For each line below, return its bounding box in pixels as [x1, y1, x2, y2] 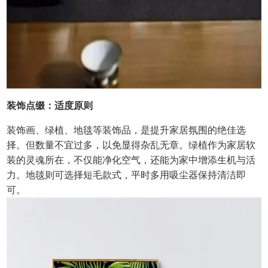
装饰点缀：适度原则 [7, 100, 93, 111]
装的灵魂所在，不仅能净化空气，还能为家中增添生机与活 [7, 155, 256, 166]
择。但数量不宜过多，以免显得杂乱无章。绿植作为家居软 [7, 140, 256, 151]
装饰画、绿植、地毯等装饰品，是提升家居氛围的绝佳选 [7, 125, 246, 136]
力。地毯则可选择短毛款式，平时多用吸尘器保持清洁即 [7, 170, 246, 181]
